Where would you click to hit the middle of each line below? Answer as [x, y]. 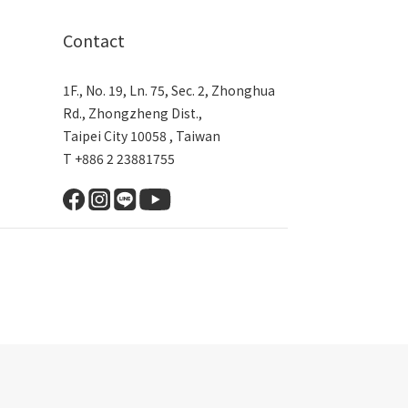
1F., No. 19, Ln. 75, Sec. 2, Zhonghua [168, 91]
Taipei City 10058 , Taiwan [141, 136]
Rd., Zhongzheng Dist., [133, 113]
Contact [93, 41]
